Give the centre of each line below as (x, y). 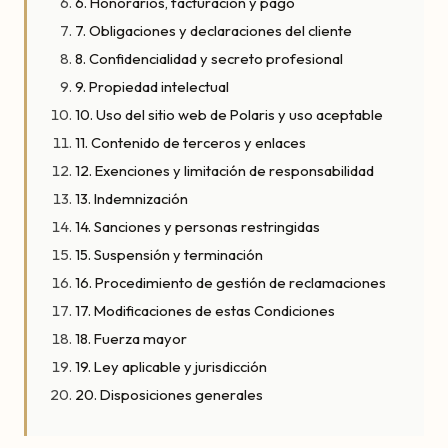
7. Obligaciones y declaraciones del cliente (213, 30)
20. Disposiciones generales (169, 394)
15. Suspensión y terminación (169, 254)
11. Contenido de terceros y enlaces (190, 142)
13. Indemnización (131, 198)
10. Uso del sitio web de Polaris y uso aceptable (229, 114)
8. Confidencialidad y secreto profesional (209, 58)
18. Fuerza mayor (131, 338)
